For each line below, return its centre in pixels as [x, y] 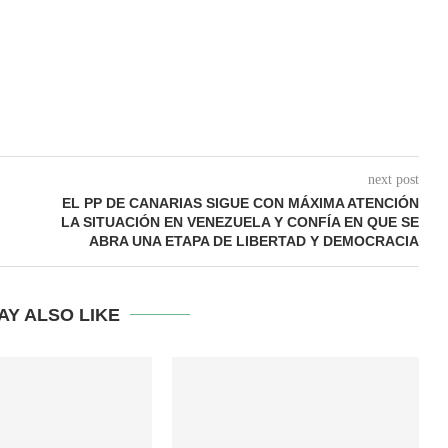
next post [393, 179]
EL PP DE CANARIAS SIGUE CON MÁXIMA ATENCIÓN [240, 202]
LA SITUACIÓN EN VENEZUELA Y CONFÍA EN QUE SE [239, 221]
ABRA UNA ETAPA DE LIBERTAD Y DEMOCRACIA [253, 240]
